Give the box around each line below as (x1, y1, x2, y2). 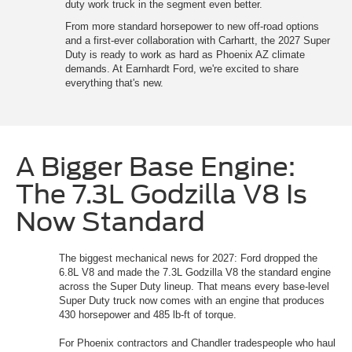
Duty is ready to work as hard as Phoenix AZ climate (65, 49, 305, 61)
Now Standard (16, 207, 205, 238)
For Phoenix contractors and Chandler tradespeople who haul (59, 337, 335, 350)
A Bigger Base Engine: (16, 152, 295, 183)
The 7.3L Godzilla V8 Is (16, 179, 307, 211)
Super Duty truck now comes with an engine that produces (59, 295, 324, 307)
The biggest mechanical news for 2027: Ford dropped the (59, 252, 317, 265)
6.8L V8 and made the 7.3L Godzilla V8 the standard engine (59, 266, 331, 279)
